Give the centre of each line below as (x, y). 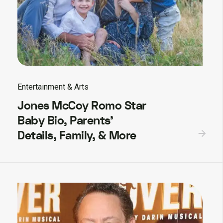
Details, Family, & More (77, 135)
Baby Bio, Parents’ (65, 120)
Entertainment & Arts (53, 87)
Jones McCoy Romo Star (82, 106)
